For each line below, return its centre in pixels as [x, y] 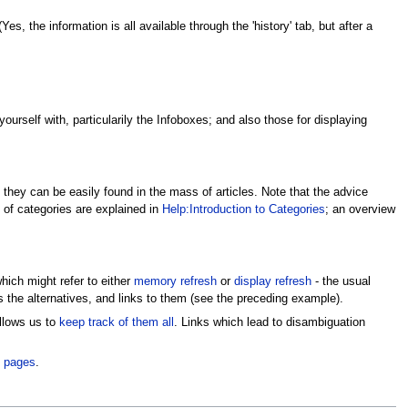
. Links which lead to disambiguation [269, 322]
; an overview [360, 210]
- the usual [341, 282]
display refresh [272, 282]
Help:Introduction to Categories [243, 210]
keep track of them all [116, 322]
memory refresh [175, 282]
